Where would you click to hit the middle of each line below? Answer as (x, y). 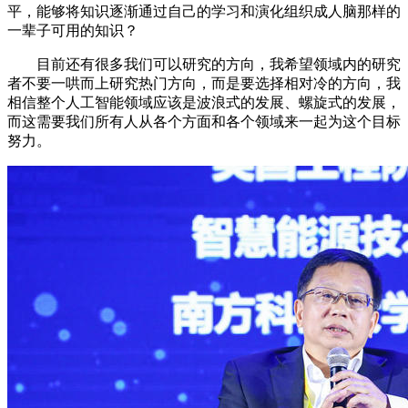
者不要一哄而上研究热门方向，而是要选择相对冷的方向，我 (204, 83)
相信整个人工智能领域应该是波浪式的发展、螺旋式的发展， (204, 102)
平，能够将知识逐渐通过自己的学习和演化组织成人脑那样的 (204, 11)
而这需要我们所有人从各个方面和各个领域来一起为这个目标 (204, 121)
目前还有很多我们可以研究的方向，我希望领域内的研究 (204, 64)
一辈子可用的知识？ (73, 30)
